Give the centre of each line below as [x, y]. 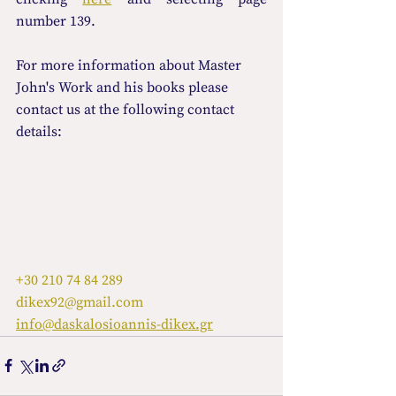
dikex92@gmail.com [80, 302]
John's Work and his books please [124, 88]
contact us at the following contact [127, 110]
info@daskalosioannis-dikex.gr [114, 324]
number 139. [56, 22]
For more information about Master [130, 66]
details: [39, 132]
